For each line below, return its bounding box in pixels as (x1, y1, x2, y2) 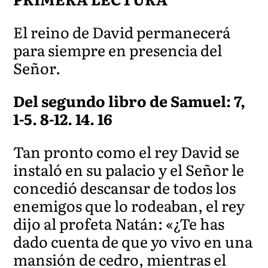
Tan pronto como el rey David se (13, 140, 240, 163)
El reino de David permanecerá (13, 20, 231, 43)
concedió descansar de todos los (13, 176, 236, 199)
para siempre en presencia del (13, 38, 223, 61)
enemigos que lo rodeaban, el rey (13, 194, 245, 217)
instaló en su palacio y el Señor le (13, 158, 245, 181)
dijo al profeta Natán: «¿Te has (13, 212, 225, 234)
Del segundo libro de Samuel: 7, (13, 89, 246, 112)
